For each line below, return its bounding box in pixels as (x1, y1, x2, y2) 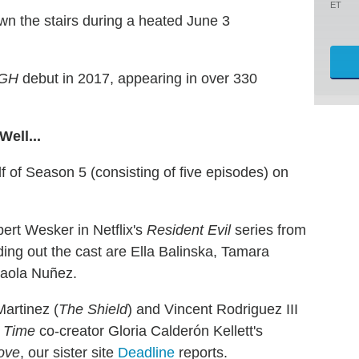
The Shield (58, 301, 127, 317)
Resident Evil (147, 221, 231, 238)
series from (231, 221, 306, 238)
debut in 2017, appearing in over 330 (18, 70, 257, 87)
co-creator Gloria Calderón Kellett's (35, 322, 263, 339)
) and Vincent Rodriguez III (127, 301, 298, 317)
